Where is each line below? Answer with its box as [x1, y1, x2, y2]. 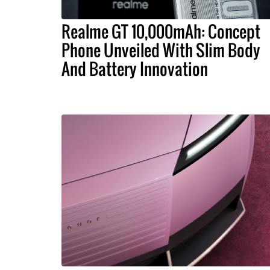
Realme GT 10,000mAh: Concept [61, 19, 260, 44]
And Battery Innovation [61, 57, 208, 81]
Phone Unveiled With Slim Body [61, 38, 260, 63]
